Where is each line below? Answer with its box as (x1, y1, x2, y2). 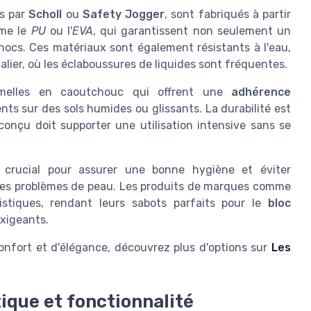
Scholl (28, 8, 62, 22)
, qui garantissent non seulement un (93, 24, 292, 38)
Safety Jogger (82, 8, 165, 22)
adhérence (231, 85, 291, 99)
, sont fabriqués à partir (165, 8, 291, 22)
